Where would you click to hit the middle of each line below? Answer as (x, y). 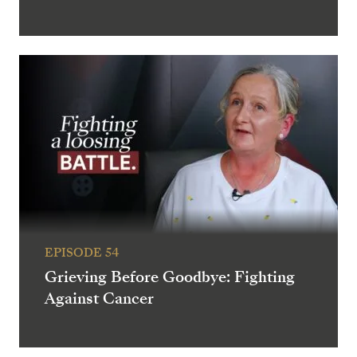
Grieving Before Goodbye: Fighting (170, 277)
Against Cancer (99, 299)
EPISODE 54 (82, 253)
